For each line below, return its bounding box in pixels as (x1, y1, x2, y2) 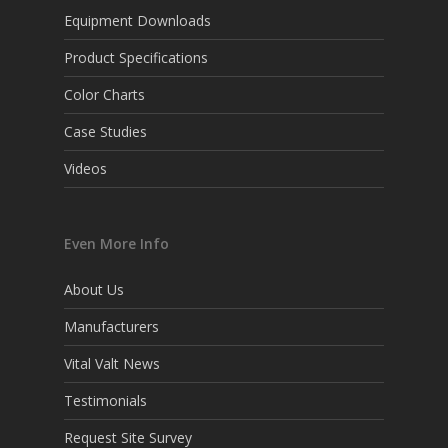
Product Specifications (64, 48, 208, 67)
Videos (64, 159, 107, 178)
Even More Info (64, 234, 169, 253)
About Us (64, 280, 124, 299)
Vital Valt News (64, 354, 160, 373)
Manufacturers (64, 317, 159, 336)
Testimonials (64, 391, 147, 410)
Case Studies (64, 122, 147, 141)
